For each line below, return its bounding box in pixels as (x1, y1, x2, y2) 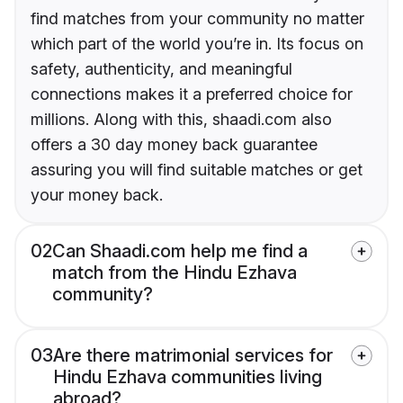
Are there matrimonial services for (53, 345, 333, 367)
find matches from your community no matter (31, 9, 364, 29)
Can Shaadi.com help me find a (52, 240, 308, 263)
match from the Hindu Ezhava (52, 262, 297, 284)
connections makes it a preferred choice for (31, 85, 353, 104)
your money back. (31, 185, 163, 205)
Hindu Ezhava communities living (53, 366, 322, 389)
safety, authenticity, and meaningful (31, 59, 292, 79)
